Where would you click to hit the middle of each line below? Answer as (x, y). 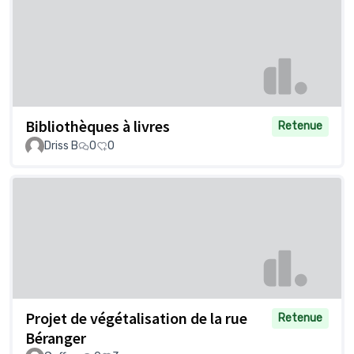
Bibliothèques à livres (98, 126)
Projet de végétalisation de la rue (136, 318)
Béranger (56, 338)
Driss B (61, 146)
